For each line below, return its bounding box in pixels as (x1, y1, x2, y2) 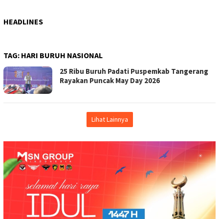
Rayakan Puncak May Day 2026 (60, 75, 160, 85)
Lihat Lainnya (91, 114, 128, 124)
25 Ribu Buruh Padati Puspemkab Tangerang (60, 66, 208, 76)
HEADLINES (3, 16, 43, 26)
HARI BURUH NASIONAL (21, 50, 103, 60)
